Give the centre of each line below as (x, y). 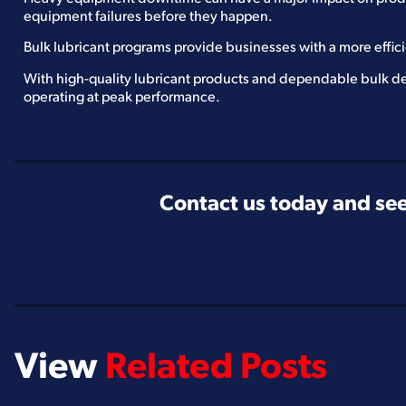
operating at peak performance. (122, 97)
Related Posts (216, 369)
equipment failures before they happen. (148, 17)
